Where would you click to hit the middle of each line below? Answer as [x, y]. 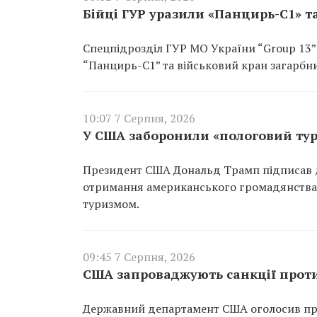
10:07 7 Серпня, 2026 [139, 118]
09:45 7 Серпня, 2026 [139, 257]
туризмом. [111, 203]
